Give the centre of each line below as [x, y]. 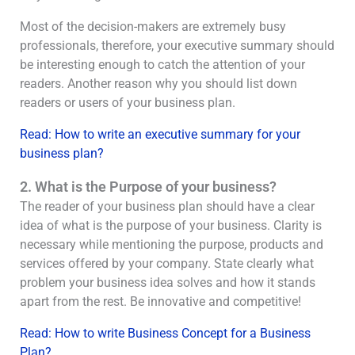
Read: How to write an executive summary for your [160, 134]
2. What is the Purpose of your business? [148, 187]
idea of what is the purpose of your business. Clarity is [171, 225]
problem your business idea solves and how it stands [168, 282]
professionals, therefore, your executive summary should [177, 46]
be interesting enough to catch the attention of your [162, 65]
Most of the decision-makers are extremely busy [153, 27]
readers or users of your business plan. [128, 103]
